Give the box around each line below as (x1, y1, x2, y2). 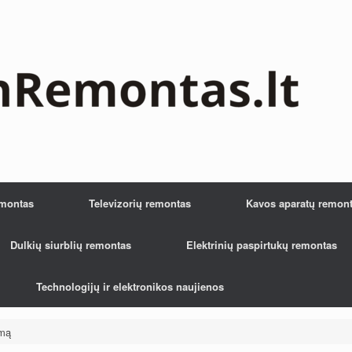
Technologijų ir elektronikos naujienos (36, 279, 224, 294)
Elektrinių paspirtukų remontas (186, 237, 337, 252)
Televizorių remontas (89, 196, 191, 211)
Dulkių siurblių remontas (10, 237, 131, 252)
